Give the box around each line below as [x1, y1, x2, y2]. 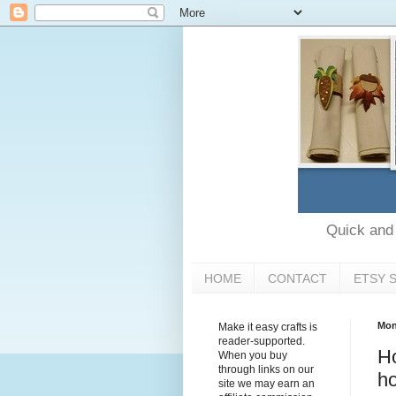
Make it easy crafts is [218, 321, 317, 334]
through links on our [218, 363, 314, 377]
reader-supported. [218, 335, 305, 348]
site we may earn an [218, 377, 315, 391]
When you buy [218, 349, 287, 362]
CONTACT [268, 270, 327, 286]
